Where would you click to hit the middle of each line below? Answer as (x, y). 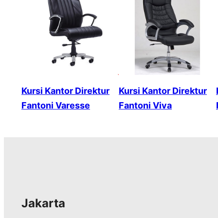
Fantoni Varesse (56, 106)
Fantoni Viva (145, 106)
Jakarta (43, 203)
